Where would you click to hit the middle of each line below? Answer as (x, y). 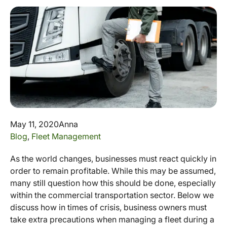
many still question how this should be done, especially (113, 183)
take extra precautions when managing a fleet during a (112, 219)
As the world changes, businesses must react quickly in (113, 159)
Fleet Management (66, 136)
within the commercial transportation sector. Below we (112, 195)
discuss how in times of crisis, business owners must (108, 207)
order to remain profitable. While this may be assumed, (113, 171)
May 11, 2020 (34, 124)
